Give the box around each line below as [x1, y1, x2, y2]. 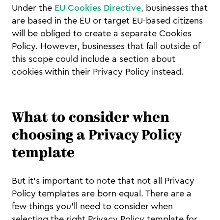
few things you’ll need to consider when [12, 202, 173, 211]
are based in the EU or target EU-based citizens [12, 16, 203, 26]
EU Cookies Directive [55, 3, 141, 13]
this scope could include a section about [12, 55, 175, 64]
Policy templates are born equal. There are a [12, 189, 192, 198]
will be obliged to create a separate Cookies [12, 29, 192, 38]
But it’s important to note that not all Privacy [12, 176, 194, 186]
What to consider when [12, 111, 169, 126]
